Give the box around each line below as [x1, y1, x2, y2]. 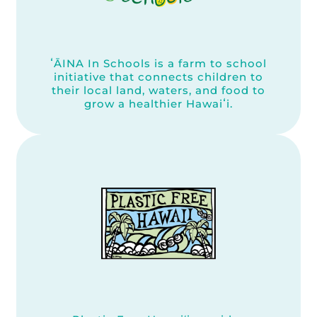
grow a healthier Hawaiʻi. [84, 97, 233, 111]
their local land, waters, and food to [52, 83, 265, 98]
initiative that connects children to [54, 70, 263, 84]
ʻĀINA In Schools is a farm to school [50, 57, 267, 71]
